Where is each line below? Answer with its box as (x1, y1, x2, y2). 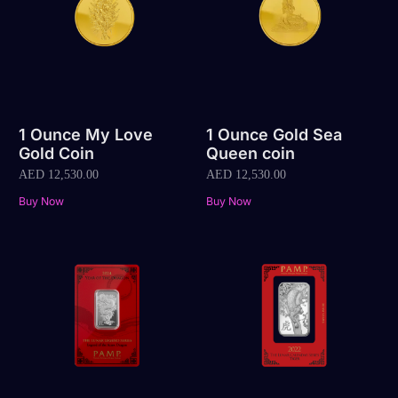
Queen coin (205, 143, 295, 163)
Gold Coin (19, 143, 95, 163)
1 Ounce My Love (19, 124, 154, 144)
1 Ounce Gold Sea (205, 124, 342, 144)
